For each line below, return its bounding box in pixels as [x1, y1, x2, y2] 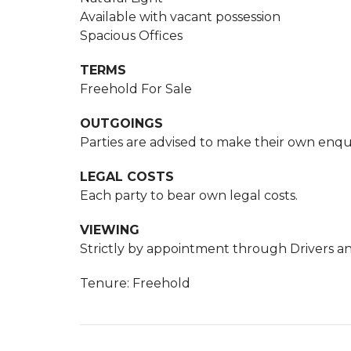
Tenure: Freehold [80, 276, 190, 291]
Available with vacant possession [80, 9, 280, 24]
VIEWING [80, 223, 139, 237]
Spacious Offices [80, 28, 183, 43]
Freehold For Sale [80, 81, 192, 96]
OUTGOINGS [80, 116, 163, 131]
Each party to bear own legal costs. [80, 188, 298, 203]
